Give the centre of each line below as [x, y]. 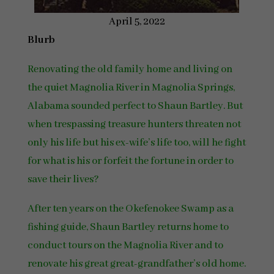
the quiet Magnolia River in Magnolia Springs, [131, 88]
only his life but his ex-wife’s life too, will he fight [136, 143]
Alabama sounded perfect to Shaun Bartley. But [135, 106]
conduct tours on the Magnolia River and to [125, 246]
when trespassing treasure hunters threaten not [134, 124]
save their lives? [63, 180]
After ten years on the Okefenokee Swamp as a [130, 209]
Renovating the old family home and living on [130, 69]
